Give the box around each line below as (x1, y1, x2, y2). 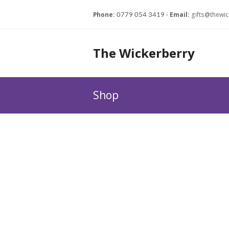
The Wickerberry (93, 44, 195, 61)
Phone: (93, 10, 115, 19)
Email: (170, 10, 190, 19)
